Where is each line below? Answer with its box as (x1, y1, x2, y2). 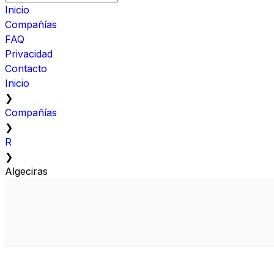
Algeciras (5, 165, 48, 177)
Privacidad (5, 47, 53, 60)
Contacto (5, 62, 47, 75)
